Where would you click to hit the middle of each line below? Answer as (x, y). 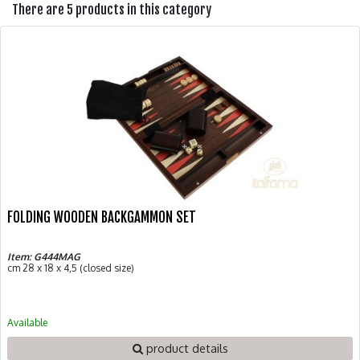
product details (185, 348)
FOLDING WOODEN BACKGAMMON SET (102, 217)
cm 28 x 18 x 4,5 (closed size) (71, 268)
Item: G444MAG (44, 256)
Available (27, 322)
